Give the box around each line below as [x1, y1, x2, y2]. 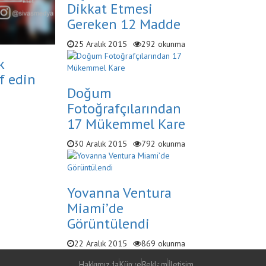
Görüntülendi [66, 214, 150, 233]
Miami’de [66, 198, 123, 217]
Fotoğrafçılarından [66, 99, 181, 118]
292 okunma [141, 38, 185, 49]
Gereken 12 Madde [66, 14, 180, 33]
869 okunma [141, 237, 185, 249]
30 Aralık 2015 [74, 138, 127, 149]
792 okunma [141, 138, 185, 149]
